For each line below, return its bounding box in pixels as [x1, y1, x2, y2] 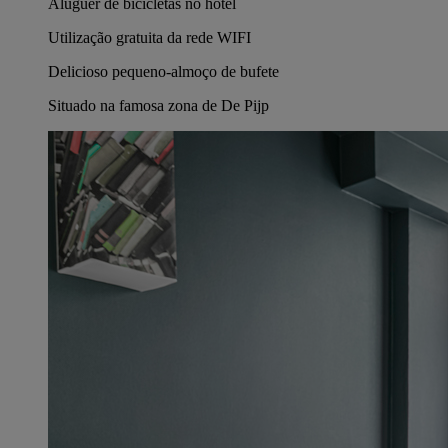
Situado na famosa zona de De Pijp [48, 96, 269, 114]
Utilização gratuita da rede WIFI [48, 28, 251, 46]
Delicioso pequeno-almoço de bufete [48, 62, 279, 80]
